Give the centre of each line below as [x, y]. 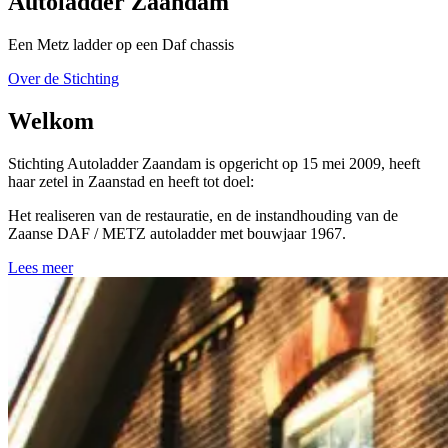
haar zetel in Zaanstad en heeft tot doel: [131, 181]
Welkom [51, 120]
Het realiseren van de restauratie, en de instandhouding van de [203, 215]
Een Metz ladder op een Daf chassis [121, 45]
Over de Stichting [63, 79]
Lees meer [40, 267]
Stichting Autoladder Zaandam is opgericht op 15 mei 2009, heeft [214, 163]
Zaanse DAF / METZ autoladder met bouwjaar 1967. [177, 233]
